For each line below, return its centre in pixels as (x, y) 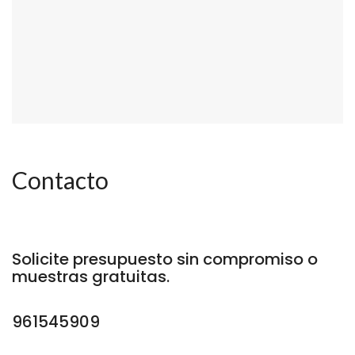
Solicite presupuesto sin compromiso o (165, 260)
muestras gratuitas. (91, 277)
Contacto (60, 180)
